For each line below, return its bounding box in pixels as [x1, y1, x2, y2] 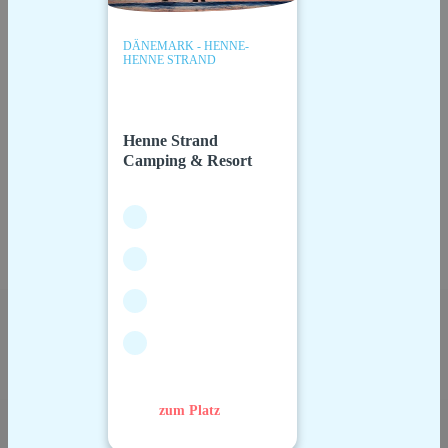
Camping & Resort [123, 152, 253, 170]
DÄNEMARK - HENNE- [123, 38, 250, 53]
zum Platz [159, 402, 221, 418]
